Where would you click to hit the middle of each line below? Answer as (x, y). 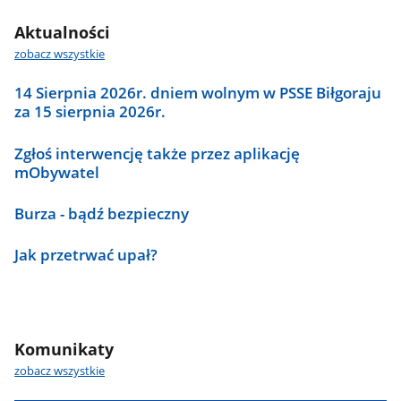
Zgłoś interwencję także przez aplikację (158, 153)
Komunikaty (64, 349)
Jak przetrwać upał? (86, 255)
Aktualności (63, 32)
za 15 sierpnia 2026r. (90, 112)
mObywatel (57, 172)
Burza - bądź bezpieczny (102, 214)
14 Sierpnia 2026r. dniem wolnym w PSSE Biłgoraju (198, 93)
